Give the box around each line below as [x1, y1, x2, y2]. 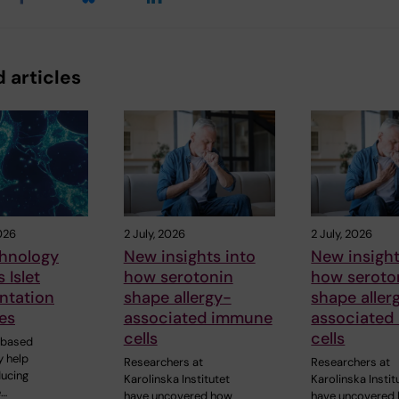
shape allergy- [123, 287, 232, 308]
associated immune [123, 307, 273, 329]
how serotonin [123, 266, 233, 288]
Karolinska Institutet [123, 371, 230, 387]
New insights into [123, 246, 256, 267]
